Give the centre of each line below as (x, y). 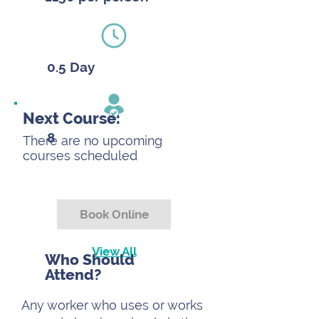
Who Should (90, 260)
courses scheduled (80, 156)
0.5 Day (71, 67)
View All (114, 251)
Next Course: (72, 118)
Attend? (73, 274)
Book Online (114, 214)
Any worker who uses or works (112, 305)
